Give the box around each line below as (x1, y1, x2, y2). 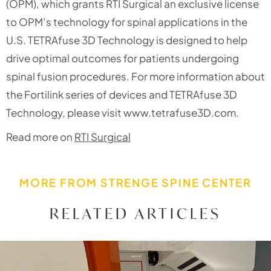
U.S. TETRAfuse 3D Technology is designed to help (6, 33, 247, 47)
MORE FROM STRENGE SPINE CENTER (19, 175, 252, 189)
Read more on (6, 129, 74, 143)
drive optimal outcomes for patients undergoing (6, 51, 239, 65)
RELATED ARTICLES (50, 203, 221, 223)
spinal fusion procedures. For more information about (6, 69, 265, 83)
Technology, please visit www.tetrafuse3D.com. (6, 105, 239, 119)
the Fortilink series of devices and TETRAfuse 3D (6, 87, 237, 101)
